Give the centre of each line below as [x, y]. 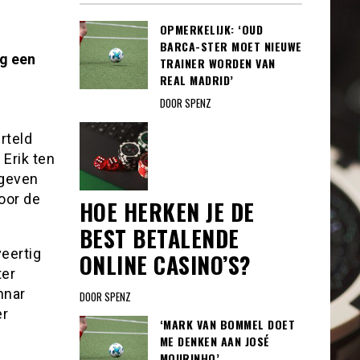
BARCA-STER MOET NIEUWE [231, 47]
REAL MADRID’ [196, 80]
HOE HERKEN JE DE [167, 211]
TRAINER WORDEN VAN [217, 63]
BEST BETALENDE [159, 238]
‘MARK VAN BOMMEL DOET [227, 324]
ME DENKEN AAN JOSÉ [215, 341]
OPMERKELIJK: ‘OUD [211, 30]
